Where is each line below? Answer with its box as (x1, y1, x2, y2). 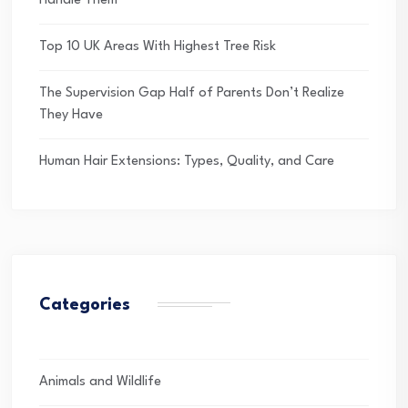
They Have (39, 107, 103, 122)
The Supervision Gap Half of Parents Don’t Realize (39, 86, 344, 100)
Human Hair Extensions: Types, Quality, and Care (39, 154, 334, 168)
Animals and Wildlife (39, 374, 161, 389)
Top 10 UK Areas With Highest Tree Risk (39, 39, 276, 54)
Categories (39, 296, 130, 313)
